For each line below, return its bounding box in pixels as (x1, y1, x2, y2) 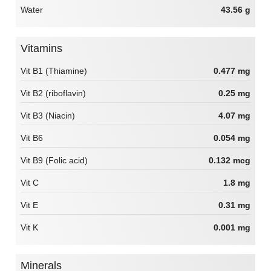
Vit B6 (21, 132, 43, 143)
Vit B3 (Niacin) (21, 110, 75, 120)
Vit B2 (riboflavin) (21, 88, 86, 98)
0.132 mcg (209, 155, 250, 165)
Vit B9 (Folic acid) (21, 155, 88, 165)
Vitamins (28, 42, 62, 55)
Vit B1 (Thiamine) (21, 65, 87, 76)
